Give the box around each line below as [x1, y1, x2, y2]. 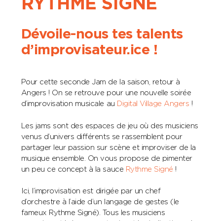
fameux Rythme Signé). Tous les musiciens [21, 209, 165, 217]
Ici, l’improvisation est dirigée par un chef [21, 187, 161, 195]
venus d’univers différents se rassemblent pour [21, 133, 183, 141]
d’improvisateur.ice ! [21, 43, 158, 57]
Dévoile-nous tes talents [21, 27, 183, 41]
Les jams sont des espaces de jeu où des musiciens [21, 122, 198, 130]
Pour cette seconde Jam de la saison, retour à [21, 78, 180, 86]
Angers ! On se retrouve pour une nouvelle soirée [21, 89, 191, 97]
